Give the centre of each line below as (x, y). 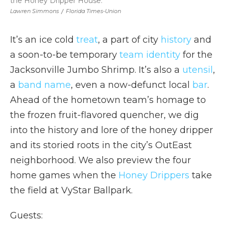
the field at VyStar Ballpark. (71, 190)
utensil (198, 70)
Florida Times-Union (93, 11)
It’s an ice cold (43, 39)
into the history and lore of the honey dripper (111, 130)
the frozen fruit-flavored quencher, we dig (104, 115)
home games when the (64, 175)
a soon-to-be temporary (65, 54)
